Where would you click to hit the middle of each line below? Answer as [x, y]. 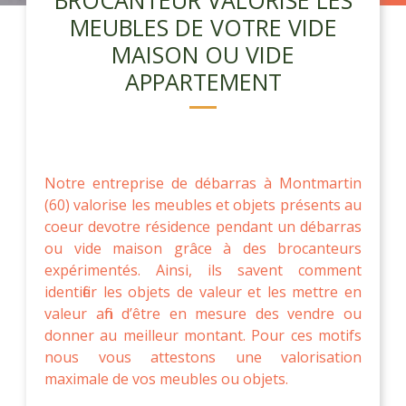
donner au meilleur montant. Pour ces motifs [203, 335]
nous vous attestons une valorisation [203, 357]
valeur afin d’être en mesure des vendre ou [203, 313]
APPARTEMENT [203, 81]
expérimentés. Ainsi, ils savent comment [203, 270]
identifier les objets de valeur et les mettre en [203, 291]
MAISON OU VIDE [203, 54]
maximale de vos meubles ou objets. [166, 378]
